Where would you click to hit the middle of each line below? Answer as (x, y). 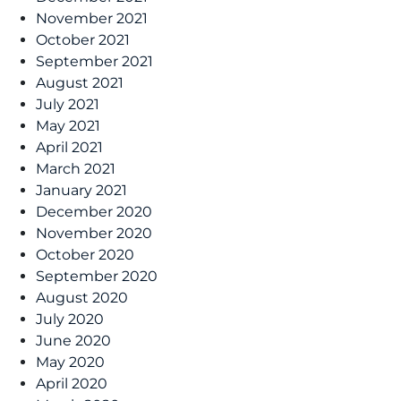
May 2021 (68, 125)
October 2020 (85, 254)
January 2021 (81, 190)
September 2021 (94, 61)
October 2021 (83, 39)
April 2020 (72, 383)
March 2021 (76, 168)
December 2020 (94, 211)
